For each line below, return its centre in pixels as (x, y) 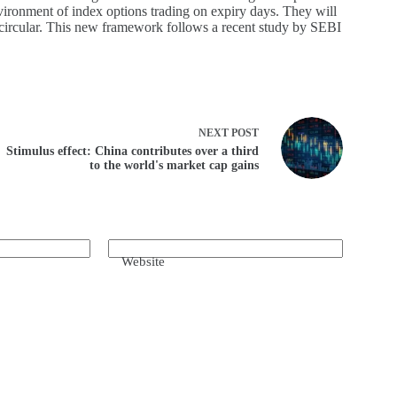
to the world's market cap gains (174, 165)
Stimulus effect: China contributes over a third (132, 151)
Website (143, 261)
